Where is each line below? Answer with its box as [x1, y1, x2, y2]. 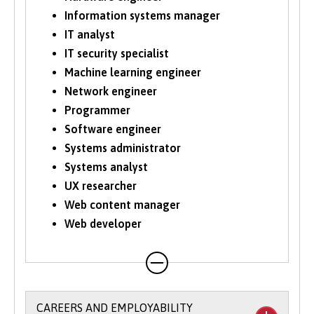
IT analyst [64, 28, 115, 41]
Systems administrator [64, 142, 181, 155]
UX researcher [64, 179, 137, 193]
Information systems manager [64, 9, 220, 22]
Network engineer [64, 85, 157, 98]
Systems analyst [64, 161, 148, 174]
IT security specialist [64, 47, 169, 60]
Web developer [64, 217, 142, 231]
